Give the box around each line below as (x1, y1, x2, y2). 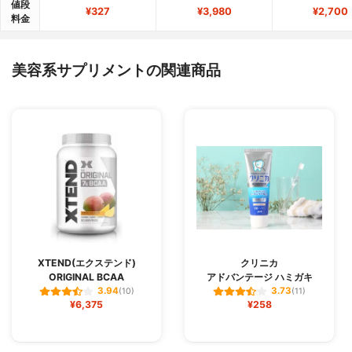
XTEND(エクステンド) (37, 256, 136, 269)
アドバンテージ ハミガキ (206, 270, 313, 283)
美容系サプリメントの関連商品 (12, 60, 221, 79)
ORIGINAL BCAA (49, 270, 124, 283)
